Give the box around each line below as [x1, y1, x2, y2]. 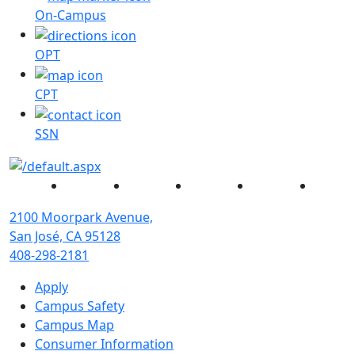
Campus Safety [35, 297, 124, 315]
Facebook [65, 176, 124, 194]
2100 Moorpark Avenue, [10, 208, 153, 227]
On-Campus [35, 6, 106, 25]
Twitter [127, 176, 170, 194]
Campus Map [35, 316, 114, 334]
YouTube [251, 176, 303, 194]
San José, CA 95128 [10, 227, 120, 246]
